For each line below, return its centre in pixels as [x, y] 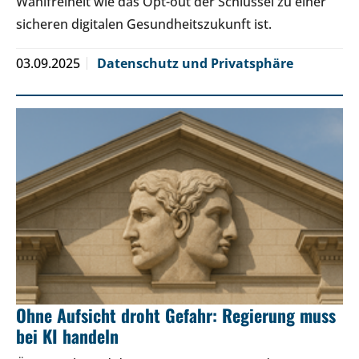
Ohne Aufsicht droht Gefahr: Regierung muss [176, 315]
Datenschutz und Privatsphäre [195, 63]
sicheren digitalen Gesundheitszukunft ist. [144, 24]
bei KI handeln [67, 335]
